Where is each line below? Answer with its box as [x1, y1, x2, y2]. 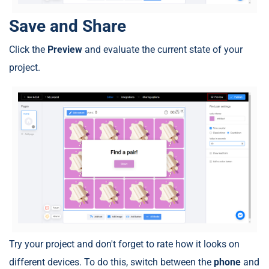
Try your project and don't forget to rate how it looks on [9, 238, 240, 250]
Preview [47, 44, 85, 56]
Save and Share [9, 16, 126, 37]
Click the [9, 44, 47, 56]
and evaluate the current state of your [85, 44, 243, 56]
